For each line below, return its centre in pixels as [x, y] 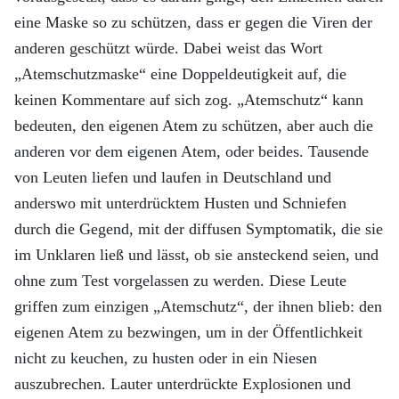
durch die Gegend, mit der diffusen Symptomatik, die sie [199, 229]
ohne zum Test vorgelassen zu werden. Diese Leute [180, 281]
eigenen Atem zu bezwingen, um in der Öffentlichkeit [188, 332]
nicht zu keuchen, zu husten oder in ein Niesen [166, 358]
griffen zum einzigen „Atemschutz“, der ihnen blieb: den [198, 306]
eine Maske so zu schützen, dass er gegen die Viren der [193, 22]
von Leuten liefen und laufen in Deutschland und [173, 177]
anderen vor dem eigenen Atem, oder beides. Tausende [191, 151]
